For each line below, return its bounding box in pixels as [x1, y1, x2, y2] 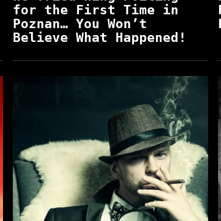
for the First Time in [12, 2, 179, 17]
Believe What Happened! [12, 30, 186, 45]
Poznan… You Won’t [12, 16, 147, 31]
